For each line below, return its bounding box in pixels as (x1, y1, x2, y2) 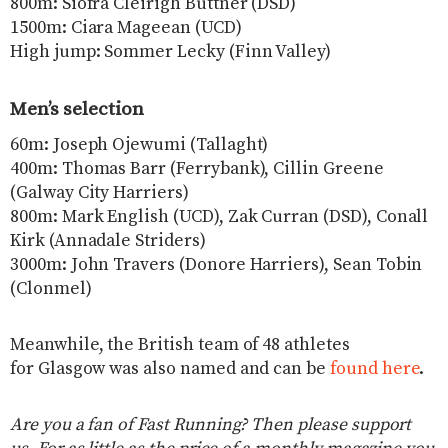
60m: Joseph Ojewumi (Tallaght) (10, 133, 269, 156)
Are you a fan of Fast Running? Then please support (10, 413, 412, 436)
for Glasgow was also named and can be (10, 357, 330, 380)
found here (330, 357, 420, 380)
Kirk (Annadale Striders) (10, 229, 206, 252)
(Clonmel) (10, 277, 92, 300)
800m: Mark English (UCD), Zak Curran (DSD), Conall (10, 205, 429, 228)
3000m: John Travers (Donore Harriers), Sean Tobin (10, 253, 423, 276)
